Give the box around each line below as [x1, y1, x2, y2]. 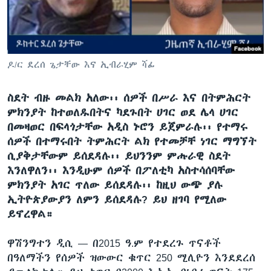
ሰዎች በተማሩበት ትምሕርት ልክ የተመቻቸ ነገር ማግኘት [7, 135, 256, 148]
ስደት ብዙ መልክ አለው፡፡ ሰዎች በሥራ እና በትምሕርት [7, 91, 250, 104]
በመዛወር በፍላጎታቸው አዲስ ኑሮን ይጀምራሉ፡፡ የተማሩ [7, 120, 247, 133]
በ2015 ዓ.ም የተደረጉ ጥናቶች [93, 237, 221, 249]
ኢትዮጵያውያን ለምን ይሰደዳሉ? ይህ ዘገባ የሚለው [7, 193, 226, 206]
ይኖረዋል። [7, 207, 53, 220]
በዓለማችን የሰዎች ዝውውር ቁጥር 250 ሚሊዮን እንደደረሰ [7, 251, 255, 264]
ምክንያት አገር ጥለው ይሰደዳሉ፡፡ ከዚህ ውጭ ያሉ [7, 178, 223, 191]
